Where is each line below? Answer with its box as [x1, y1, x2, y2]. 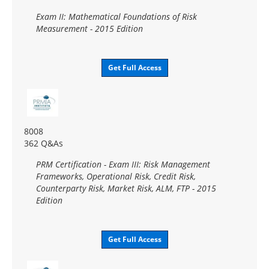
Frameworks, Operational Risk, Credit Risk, [36, 170, 196, 182]
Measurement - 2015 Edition [36, 22, 143, 34]
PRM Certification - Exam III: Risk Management [36, 158, 210, 170]
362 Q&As [24, 137, 63, 149]
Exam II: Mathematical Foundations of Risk [36, 10, 197, 22]
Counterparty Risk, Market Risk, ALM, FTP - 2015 [36, 182, 216, 194]
